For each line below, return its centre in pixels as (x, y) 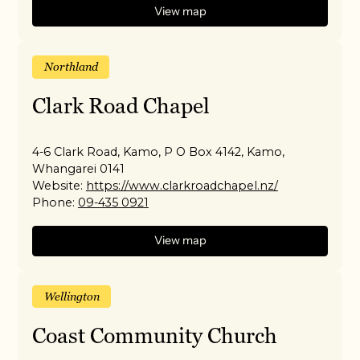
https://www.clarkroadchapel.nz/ (182, 185)
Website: (58, 185)
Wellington (72, 296)
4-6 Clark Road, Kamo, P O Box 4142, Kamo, (159, 151)
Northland (71, 66)
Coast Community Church (155, 335)
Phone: (54, 202)
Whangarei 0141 (79, 168)
